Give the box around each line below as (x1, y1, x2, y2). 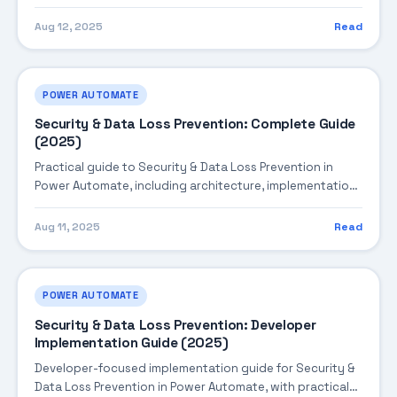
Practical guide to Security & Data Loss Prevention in (34, 159, 333, 175)
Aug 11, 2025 (34, 220, 100, 235)
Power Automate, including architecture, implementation (34, 177, 356, 193)
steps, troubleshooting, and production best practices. (34, 196, 354, 212)
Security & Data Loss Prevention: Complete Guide (34, 114, 355, 133)
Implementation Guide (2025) (34, 333, 229, 352)
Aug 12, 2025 (34, 19, 103, 34)
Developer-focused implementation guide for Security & (34, 360, 355, 376)
